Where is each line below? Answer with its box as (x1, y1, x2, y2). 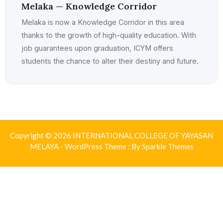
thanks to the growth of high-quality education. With (21, 30, 196, 39)
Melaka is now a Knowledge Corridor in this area (21, 17, 184, 26)
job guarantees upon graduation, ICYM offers (21, 43, 173, 52)
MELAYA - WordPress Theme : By (29, 141, 142, 151)
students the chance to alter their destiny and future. (21, 56, 199, 65)
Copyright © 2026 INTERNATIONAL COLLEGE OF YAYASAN (10, 130, 213, 140)
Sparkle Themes (141, 141, 194, 151)
